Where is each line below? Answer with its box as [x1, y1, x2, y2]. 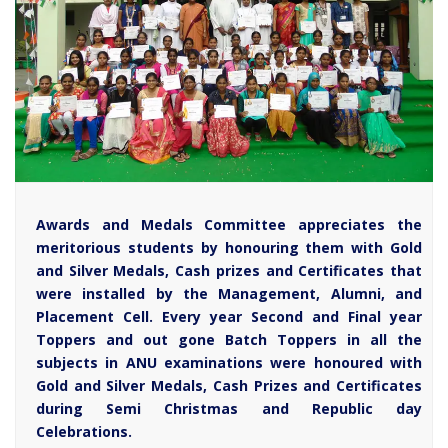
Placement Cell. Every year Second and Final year [36, 307, 422, 327]
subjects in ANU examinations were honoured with [36, 353, 422, 373]
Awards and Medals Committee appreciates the [36, 215, 422, 235]
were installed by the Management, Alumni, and [36, 284, 422, 304]
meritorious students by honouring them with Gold [36, 238, 422, 258]
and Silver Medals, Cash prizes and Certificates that [36, 261, 422, 281]
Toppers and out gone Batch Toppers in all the [36, 330, 422, 350]
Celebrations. [36, 422, 132, 442]
